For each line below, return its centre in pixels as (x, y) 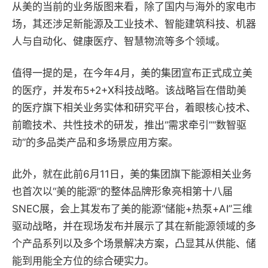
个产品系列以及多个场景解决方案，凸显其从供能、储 (134, 243)
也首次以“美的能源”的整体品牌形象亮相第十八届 (122, 191)
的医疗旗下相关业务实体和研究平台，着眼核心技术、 (134, 108)
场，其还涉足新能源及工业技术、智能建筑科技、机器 (134, 24)
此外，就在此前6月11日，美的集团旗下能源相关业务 (132, 174)
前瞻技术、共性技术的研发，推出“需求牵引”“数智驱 (129, 125)
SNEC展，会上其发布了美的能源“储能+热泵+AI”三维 (132, 209)
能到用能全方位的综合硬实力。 (83, 261)
